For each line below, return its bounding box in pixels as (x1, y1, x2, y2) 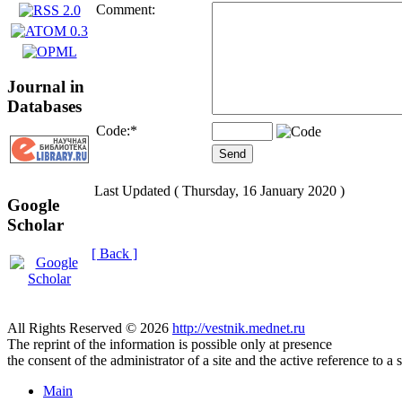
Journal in (7, 76, 84, 96)
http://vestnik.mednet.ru (172, 320, 305, 336)
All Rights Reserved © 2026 (7, 320, 172, 336)
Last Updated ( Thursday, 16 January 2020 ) (94, 183, 345, 198)
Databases (7, 96, 82, 116)
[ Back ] (92, 246, 137, 261)
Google (7, 196, 59, 215)
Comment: (96, 2, 155, 17)
